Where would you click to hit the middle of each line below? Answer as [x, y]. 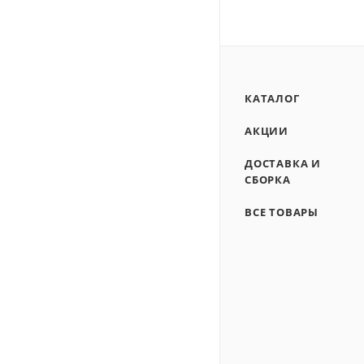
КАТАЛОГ [272, 98]
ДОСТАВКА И [283, 163]
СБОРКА [268, 180]
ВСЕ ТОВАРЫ [282, 212]
